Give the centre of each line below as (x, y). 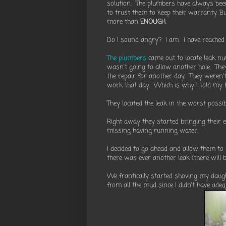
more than (124, 22)
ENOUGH (153, 22)
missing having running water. (153, 131)
